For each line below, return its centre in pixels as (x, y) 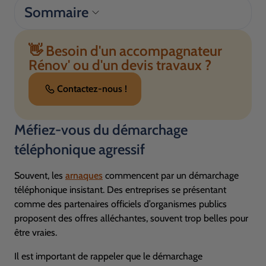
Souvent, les (40, 175)
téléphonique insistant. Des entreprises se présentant (120, 190)
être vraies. (36, 232)
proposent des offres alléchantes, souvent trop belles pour (131, 218)
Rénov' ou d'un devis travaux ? (120, 65)
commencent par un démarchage (171, 175)
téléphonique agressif (80, 149)
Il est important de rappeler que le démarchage (108, 256)
